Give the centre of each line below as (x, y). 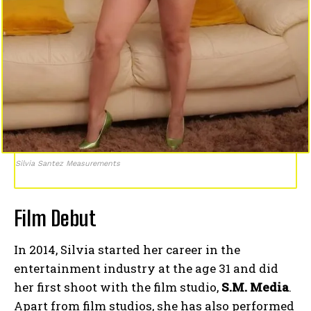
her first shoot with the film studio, (118, 287)
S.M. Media (255, 287)
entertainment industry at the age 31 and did (146, 268)
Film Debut (55, 218)
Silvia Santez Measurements (68, 163)
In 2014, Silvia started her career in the (127, 249)
